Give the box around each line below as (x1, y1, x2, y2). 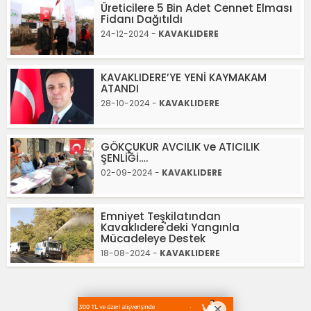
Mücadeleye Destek (101, 231, 205, 246)
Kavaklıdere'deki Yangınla (101, 220, 239, 235)
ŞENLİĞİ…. (101, 151, 148, 165)
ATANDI (101, 81, 139, 96)
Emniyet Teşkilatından (101, 209, 221, 224)
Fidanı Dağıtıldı (101, 12, 183, 26)
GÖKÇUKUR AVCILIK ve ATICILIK (101, 140, 260, 154)
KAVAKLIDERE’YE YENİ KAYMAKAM (101, 70, 267, 85)
